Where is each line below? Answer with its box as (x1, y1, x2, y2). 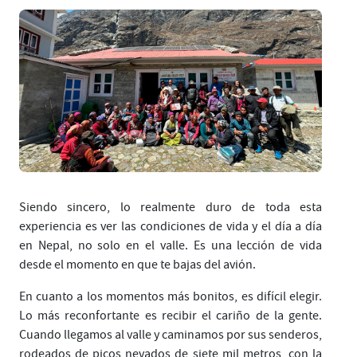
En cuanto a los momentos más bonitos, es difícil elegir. (19, 288, 322, 304)
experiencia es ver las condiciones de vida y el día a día (19, 218, 322, 234)
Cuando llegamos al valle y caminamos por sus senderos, (19, 326, 322, 343)
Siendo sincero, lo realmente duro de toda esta (19, 198, 322, 215)
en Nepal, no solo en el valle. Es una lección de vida (19, 237, 322, 253)
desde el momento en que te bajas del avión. (19, 256, 256, 273)
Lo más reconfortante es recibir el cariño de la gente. (19, 307, 322, 324)
